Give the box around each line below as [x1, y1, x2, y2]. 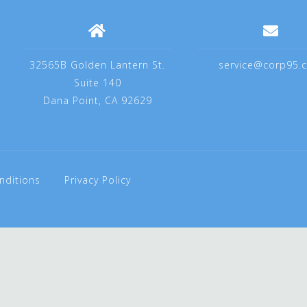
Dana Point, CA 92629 [42, 94, 152, 107]
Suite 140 [73, 76, 121, 89]
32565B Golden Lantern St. [29, 58, 166, 71]
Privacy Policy [64, 173, 131, 186]
